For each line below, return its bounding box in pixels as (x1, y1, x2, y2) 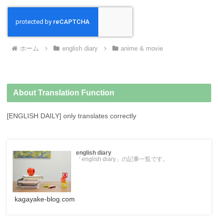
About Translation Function (13, 88, 115, 97)
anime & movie (121, 45, 163, 53)
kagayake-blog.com (14, 195, 75, 203)
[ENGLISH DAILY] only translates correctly (7, 111, 137, 120)
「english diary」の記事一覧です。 (75, 155, 168, 163)
